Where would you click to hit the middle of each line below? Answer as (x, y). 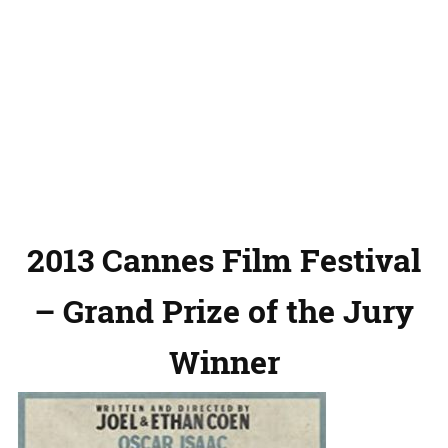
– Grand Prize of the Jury (224, 310)
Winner (224, 361)
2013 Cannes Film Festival (224, 259)
